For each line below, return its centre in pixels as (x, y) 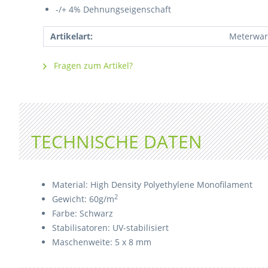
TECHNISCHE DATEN (117, 141)
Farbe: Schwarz (83, 213)
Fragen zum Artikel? (92, 66)
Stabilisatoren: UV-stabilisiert (110, 228)
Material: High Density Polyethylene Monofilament (152, 185)
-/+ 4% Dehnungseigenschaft (113, 9)
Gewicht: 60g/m (83, 199)
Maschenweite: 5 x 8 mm (102, 242)
